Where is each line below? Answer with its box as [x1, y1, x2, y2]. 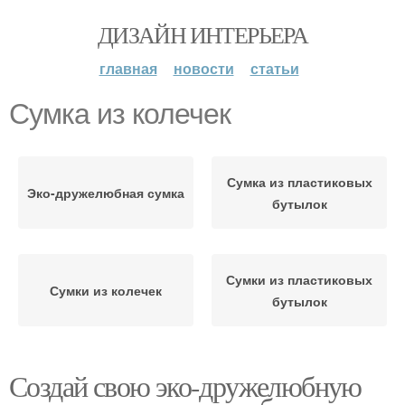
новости [173, 58, 234, 79]
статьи [250, 58, 299, 79]
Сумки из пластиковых [226, 270, 372, 288]
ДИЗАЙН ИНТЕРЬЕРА [97, 19, 308, 50]
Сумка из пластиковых [226, 173, 372, 191]
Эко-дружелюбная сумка [27, 184, 184, 202]
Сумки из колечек [50, 281, 162, 299]
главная [99, 58, 157, 79]
